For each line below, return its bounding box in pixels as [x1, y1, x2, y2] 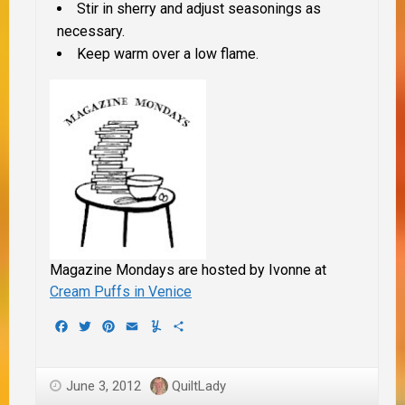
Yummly [164, 317, 213, 335]
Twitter [93, 317, 137, 335]
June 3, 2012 [66, 377, 141, 394]
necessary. [57, 22, 125, 40]
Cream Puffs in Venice [50, 282, 192, 300]
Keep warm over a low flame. [77, 44, 262, 62]
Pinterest [117, 317, 175, 335]
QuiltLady [172, 377, 226, 394]
